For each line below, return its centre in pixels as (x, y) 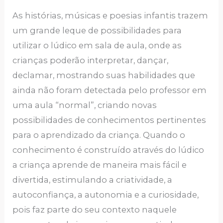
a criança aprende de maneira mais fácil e (100, 165)
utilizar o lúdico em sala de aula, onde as (97, 46)
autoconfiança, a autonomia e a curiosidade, (106, 195)
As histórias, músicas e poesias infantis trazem (111, 16)
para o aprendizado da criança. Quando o (99, 135)
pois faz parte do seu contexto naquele (95, 210)
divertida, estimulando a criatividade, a (93, 180)
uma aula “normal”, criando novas (85, 105)
